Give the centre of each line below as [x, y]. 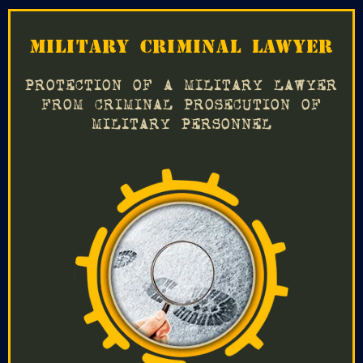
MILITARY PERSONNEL [181, 125]
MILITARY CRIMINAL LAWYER [181, 46]
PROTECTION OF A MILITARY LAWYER [181, 86]
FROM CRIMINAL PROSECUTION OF [181, 105]
